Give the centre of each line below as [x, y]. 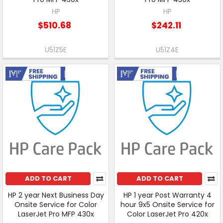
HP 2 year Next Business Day [56, 195]
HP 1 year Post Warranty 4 [167, 195]
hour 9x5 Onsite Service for [167, 205]
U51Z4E [167, 50]
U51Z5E [56, 50]
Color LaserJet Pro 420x [167, 214]
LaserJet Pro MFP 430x [56, 214]
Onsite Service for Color [56, 205]
